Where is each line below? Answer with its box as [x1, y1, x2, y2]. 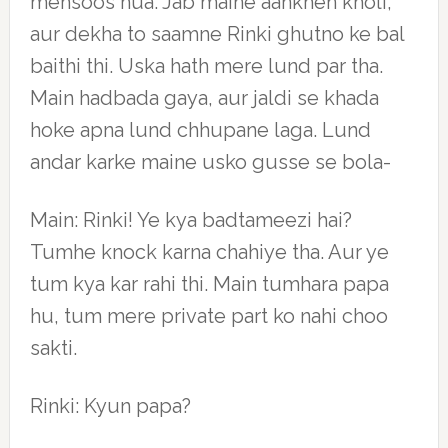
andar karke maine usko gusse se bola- [29, 150, 391, 174]
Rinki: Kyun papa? [29, 394, 191, 418]
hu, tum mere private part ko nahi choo [29, 304, 388, 328]
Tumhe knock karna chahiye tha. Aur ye [29, 240, 389, 264]
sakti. [29, 336, 77, 360]
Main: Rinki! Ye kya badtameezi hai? [29, 208, 352, 232]
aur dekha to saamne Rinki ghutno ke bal [29, 22, 404, 46]
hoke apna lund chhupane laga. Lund [29, 118, 371, 142]
